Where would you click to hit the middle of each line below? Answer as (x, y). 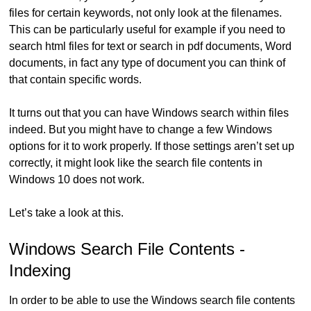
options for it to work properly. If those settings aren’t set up (152, 146)
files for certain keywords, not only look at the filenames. (146, 13)
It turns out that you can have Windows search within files (149, 113)
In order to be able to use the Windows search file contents (152, 301)
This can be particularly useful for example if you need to (148, 30)
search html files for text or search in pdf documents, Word (151, 47)
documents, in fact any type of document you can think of (148, 63)
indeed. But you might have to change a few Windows (141, 130)
